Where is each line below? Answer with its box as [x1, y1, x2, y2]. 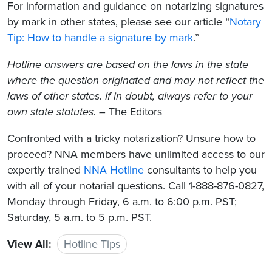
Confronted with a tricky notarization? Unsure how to [7, 131, 256, 145]
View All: [7, 237, 52, 251]
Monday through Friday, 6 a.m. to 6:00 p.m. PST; [7, 194, 237, 208]
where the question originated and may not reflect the [7, 73, 264, 87]
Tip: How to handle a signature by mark [7, 30, 193, 44]
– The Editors [99, 104, 162, 118]
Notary [229, 15, 261, 29]
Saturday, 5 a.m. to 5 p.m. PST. [7, 210, 152, 224]
